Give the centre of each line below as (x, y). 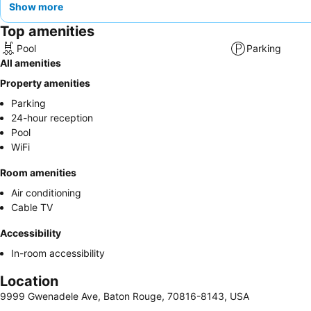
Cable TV (32, 207)
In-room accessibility (58, 253)
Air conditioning (46, 192)
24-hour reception (52, 117)
